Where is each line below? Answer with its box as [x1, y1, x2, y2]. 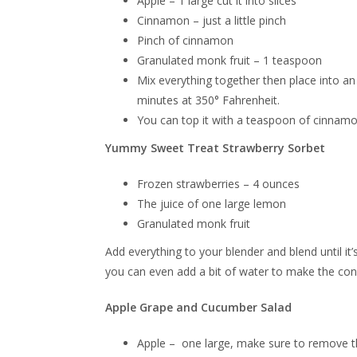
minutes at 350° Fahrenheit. [137, 92, 280, 108]
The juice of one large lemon [137, 196, 286, 211]
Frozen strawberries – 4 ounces [137, 176, 300, 191]
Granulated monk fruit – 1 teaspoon [137, 53, 322, 68]
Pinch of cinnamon [137, 33, 233, 48]
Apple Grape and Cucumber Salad [105, 300, 292, 315]
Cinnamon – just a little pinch [137, 13, 286, 28]
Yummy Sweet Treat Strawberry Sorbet [105, 140, 325, 155]
